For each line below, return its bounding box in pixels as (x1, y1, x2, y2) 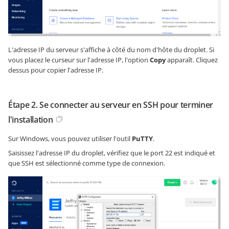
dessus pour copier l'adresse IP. (8, 65, 103, 75)
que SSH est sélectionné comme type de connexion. (8, 158, 165, 168)
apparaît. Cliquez (166, 55, 218, 64)
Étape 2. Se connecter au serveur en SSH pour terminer (8, 99, 214, 110)
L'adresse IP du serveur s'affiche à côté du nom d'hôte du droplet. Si (8, 44, 214, 54)
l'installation (8, 113, 53, 125)
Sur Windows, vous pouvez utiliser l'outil (8, 133, 132, 143)
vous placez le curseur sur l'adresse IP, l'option (8, 55, 150, 64)
